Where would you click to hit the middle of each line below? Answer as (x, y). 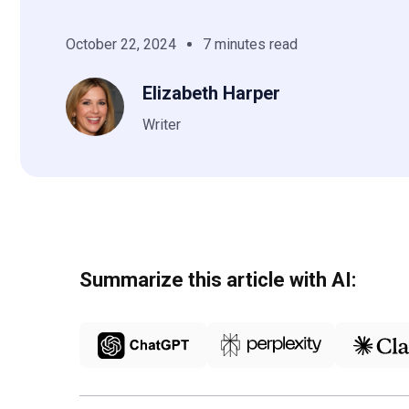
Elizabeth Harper (211, 93)
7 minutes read (250, 44)
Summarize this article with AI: (218, 280)
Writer (162, 124)
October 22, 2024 (121, 44)
